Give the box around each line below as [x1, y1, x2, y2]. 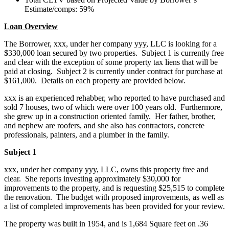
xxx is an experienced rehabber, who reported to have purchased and [4, 94, 225, 103]
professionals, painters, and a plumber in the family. [4, 130, 169, 140]
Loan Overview [4, 22, 58, 31]
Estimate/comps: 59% [25, 5, 94, 14]
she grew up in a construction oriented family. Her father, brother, [4, 112, 216, 121]
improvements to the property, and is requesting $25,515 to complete [4, 184, 224, 193]
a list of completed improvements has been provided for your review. [4, 202, 225, 211]
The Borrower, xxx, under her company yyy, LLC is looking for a [4, 39, 217, 49]
